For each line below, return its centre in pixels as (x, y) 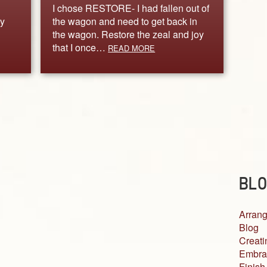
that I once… (80, 47)
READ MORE (132, 48)
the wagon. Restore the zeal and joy (128, 34)
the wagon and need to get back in (125, 21)
